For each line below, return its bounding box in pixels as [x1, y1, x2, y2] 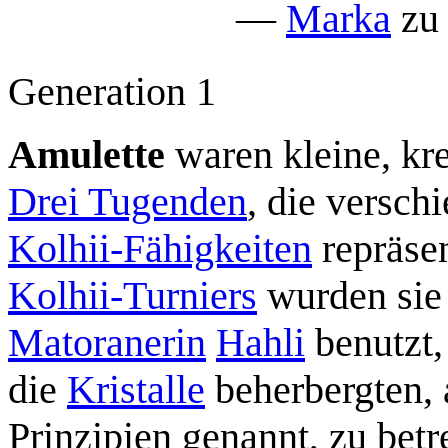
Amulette [8, 131, 165, 177]
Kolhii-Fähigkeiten [8, 225, 312, 271]
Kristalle [67, 366, 205, 412]
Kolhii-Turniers [8, 272, 257, 318]
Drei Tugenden [8, 178, 247, 224]
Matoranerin [8, 319, 206, 365]
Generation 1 [8, 68, 216, 114]
